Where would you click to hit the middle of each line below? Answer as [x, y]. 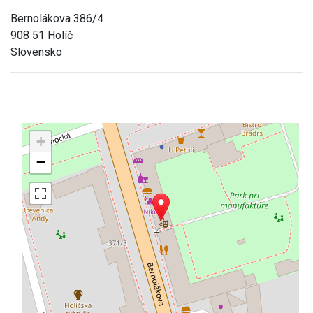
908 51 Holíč [42, 35]
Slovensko [36, 52]
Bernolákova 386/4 [57, 18]
